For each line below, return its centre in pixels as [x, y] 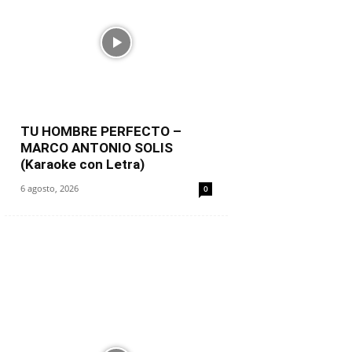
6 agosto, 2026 [49, 188]
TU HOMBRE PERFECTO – [101, 131]
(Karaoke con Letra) [82, 164]
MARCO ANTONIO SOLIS [97, 148]
